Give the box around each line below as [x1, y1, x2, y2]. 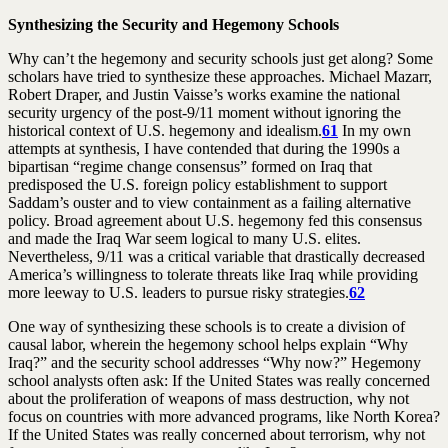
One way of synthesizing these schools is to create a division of [8, 317, 405, 335]
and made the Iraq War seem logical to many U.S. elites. [8, 229, 361, 247]
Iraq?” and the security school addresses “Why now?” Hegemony [8, 353, 421, 371]
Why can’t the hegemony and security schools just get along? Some [8, 49, 433, 67]
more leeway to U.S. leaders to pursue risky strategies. [8, 283, 349, 301]
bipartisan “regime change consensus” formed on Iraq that [8, 157, 372, 175]
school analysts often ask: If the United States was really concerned [8, 371, 430, 389]
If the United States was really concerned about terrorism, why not [8, 425, 425, 443]
